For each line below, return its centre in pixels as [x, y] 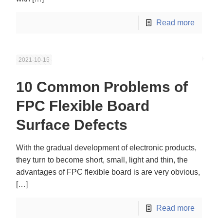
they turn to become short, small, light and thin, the [102, 160]
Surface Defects [72, 125]
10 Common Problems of [102, 87]
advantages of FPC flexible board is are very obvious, [108, 172]
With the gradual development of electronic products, [106, 148]
